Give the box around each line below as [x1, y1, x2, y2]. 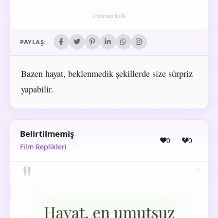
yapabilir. [20, 83, 54, 95]
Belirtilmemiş [20, 128, 74, 140]
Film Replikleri [20, 142, 67, 152]
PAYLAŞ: [20, 37, 46, 47]
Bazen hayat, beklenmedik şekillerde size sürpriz [20, 67, 193, 79]
